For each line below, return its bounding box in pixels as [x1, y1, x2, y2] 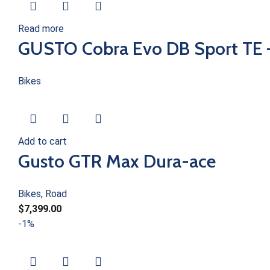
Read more [18, 23, 64, 34]
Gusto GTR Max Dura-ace [18, 150, 216, 172]
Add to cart [18, 136, 67, 147]
